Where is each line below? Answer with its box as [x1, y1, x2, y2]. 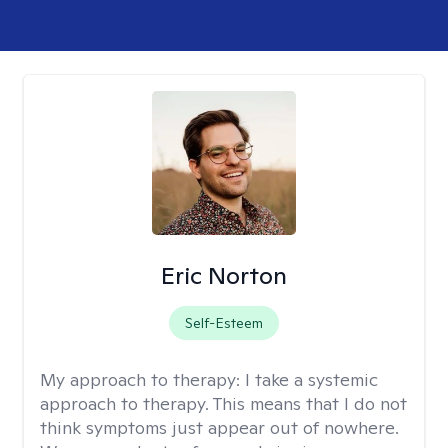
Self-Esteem [184, 314, 263, 332]
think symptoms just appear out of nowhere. [40, 416, 399, 439]
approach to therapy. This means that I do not [40, 392, 407, 415]
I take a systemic [245, 368, 378, 391]
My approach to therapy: [40, 368, 245, 391]
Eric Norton [160, 260, 287, 291]
